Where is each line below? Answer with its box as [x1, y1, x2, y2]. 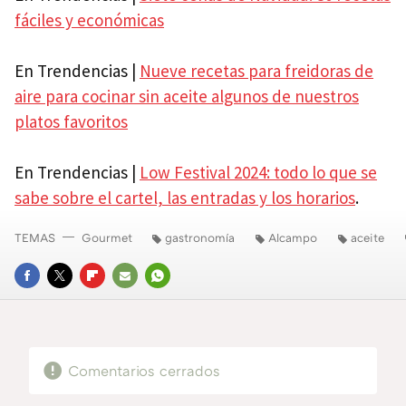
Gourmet [82, 229, 132, 245]
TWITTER [47, 293, 101, 308]
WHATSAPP [145, 293, 212, 308]
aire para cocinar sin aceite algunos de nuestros [14, 84, 359, 107]
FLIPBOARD [80, 293, 147, 308]
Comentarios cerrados [67, 361, 220, 380]
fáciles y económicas [14, 8, 164, 31]
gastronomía [165, 229, 235, 245]
